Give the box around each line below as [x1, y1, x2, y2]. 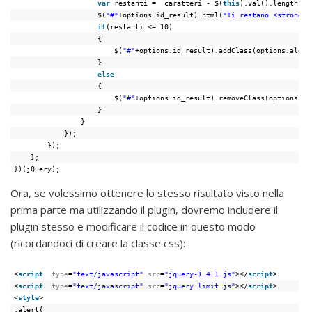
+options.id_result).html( [118, 10, 224, 19]
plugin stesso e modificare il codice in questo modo [10, 219, 256, 233]
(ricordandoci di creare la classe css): [10, 236, 185, 250]
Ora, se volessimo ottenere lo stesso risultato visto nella [10, 186, 284, 200]
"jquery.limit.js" [164, 281, 236, 290]
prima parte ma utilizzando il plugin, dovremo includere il [10, 203, 278, 217]
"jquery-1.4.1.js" [164, 270, 236, 279]
